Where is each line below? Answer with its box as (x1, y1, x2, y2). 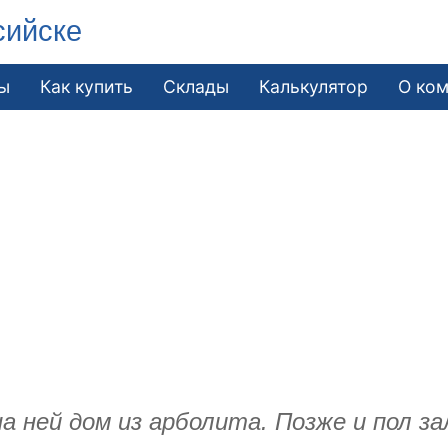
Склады (163, 75, 230, 97)
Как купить (40, 75, 134, 97)
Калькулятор (259, 75, 369, 97)
